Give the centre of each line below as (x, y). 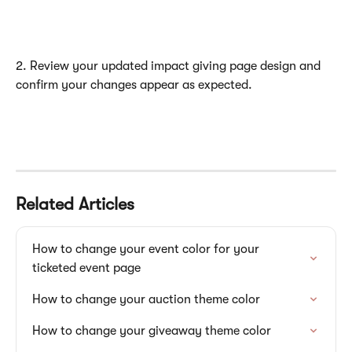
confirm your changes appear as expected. (134, 84)
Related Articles (75, 203)
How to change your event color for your (147, 249)
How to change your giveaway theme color (152, 330)
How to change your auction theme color (146, 299)
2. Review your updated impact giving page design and (170, 66)
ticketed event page (86, 268)
